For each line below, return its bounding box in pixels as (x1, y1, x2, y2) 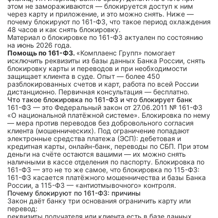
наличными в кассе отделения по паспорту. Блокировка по (7, 158, 204, 166)
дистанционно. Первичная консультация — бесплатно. (7, 88, 189, 96)
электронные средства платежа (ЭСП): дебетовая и (7, 134, 181, 143)
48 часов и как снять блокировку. (7, 25, 121, 34)
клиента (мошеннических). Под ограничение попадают (7, 127, 189, 135)
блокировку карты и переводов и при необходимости (7, 64, 187, 73)
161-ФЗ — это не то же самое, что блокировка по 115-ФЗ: (7, 165, 200, 174)
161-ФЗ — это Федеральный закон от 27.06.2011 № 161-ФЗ (7, 103, 202, 111)
